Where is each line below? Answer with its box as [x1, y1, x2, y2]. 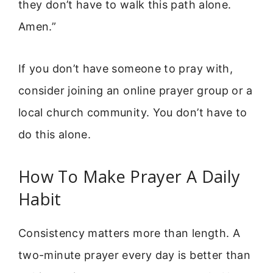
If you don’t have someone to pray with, [18, 62, 233, 75]
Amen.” [18, 20, 57, 34]
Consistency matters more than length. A [18, 227, 241, 240]
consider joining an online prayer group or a [18, 83, 253, 97]
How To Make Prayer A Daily [18, 165, 241, 188]
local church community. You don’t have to [18, 105, 247, 119]
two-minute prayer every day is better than [18, 249, 251, 262]
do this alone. [18, 127, 91, 141]
